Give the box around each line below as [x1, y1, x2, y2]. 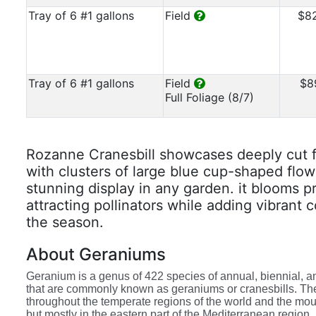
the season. [26, 214, 104, 231]
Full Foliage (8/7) [165, 90, 254, 104]
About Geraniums [26, 244, 166, 265]
